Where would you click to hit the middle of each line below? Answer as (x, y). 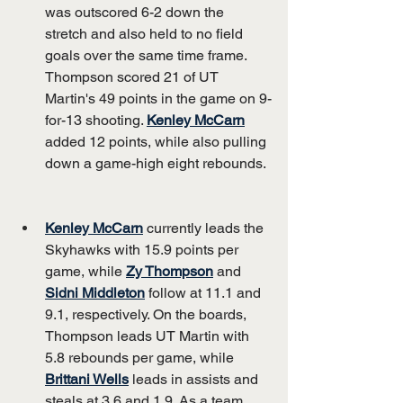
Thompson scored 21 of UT (134, 76)
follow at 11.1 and (205, 292)
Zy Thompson (170, 271)
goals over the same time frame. (148, 55)
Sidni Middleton (95, 292)
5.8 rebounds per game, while (141, 357)
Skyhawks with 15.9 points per (143, 249)
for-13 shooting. (96, 120)
